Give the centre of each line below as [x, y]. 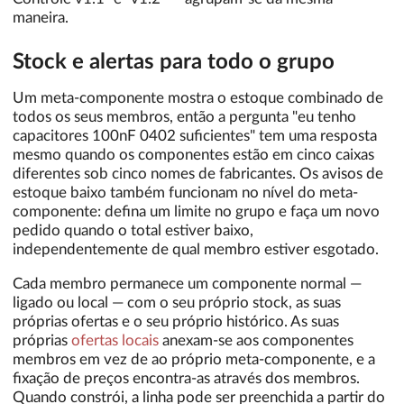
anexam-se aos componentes [256, 341]
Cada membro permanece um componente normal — [187, 284]
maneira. [41, 17]
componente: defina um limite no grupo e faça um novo [196, 212]
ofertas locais [115, 341]
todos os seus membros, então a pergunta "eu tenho [184, 117]
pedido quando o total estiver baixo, [133, 231]
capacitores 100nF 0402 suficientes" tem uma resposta [195, 136]
